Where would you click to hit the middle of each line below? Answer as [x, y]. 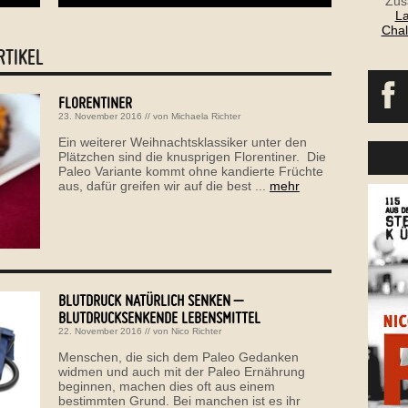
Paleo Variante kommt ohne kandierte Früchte [191, 171]
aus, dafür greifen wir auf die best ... [164, 185]
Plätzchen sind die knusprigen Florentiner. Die [192, 156]
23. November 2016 [100, 116]
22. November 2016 [100, 331]
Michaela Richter [206, 116]
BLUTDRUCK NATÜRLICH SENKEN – [151, 300]
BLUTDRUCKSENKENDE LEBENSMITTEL [159, 317]
